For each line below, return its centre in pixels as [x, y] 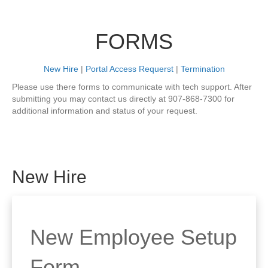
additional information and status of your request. [105, 110]
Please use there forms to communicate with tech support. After [132, 86]
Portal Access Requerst [129, 68]
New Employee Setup [133, 237]
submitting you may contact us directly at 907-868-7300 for [123, 98]
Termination [202, 68]
